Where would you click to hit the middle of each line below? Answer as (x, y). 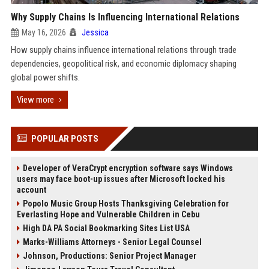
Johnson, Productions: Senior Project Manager (109, 256)
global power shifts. (45, 77)
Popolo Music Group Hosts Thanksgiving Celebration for (125, 204)
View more (35, 100)
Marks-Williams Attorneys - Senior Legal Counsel (112, 242)
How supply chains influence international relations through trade (123, 50)
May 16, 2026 (44, 32)
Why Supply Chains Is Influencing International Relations (125, 17)
